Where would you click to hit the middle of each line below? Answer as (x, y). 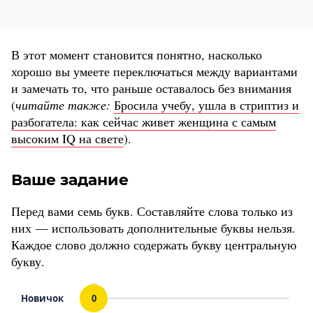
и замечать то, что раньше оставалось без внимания (151, 88)
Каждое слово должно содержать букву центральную (154, 245)
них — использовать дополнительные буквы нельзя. (153, 228)
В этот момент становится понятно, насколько (137, 55)
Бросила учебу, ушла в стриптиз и (206, 105)
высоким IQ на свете (67, 139)
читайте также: (65, 105)
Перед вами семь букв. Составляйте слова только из (152, 211)
